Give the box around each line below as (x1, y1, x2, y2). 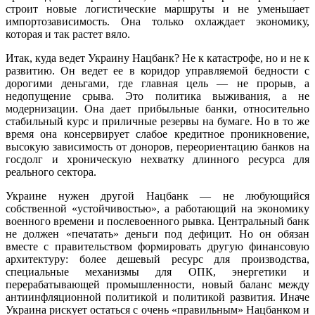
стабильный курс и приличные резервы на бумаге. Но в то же (6, 115, 309, 128)
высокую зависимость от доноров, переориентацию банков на (6, 141, 309, 153)
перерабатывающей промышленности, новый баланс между (6, 278, 309, 291)
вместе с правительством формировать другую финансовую (6, 240, 309, 253)
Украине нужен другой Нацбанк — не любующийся (6, 190, 309, 202)
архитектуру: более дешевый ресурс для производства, (6, 253, 309, 266)
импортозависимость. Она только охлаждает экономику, (6, 15, 309, 28)
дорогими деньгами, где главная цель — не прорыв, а (6, 77, 309, 90)
